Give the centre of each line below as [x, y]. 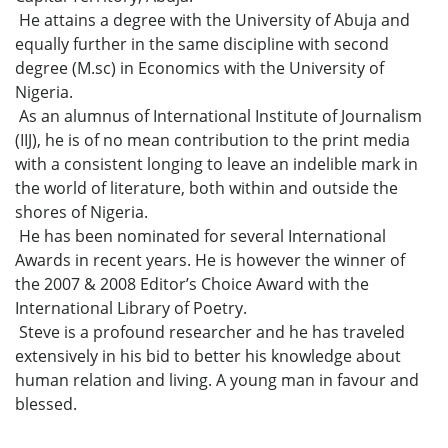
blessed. [46, 403]
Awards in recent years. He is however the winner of [210, 259]
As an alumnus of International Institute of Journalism [218, 115]
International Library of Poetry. [131, 307]
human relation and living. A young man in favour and [217, 379]
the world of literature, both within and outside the [206, 187]
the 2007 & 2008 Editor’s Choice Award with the [192, 283]
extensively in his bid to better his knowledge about [208, 355]
